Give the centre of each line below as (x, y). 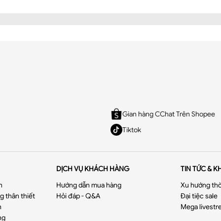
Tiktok (132, 130)
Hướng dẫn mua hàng (89, 185)
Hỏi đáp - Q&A (78, 196)
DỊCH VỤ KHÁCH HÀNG (93, 169)
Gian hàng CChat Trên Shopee (169, 114)
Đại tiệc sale (199, 196)
